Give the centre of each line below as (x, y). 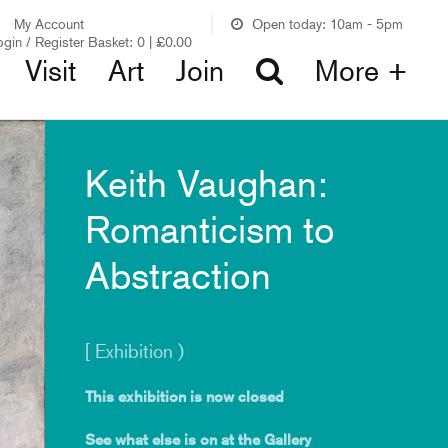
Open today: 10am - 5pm (327, 23)
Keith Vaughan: (206, 183)
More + (361, 71)
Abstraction (178, 275)
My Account (49, 23)
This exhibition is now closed (185, 396)
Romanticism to (210, 229)
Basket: (110, 41)
